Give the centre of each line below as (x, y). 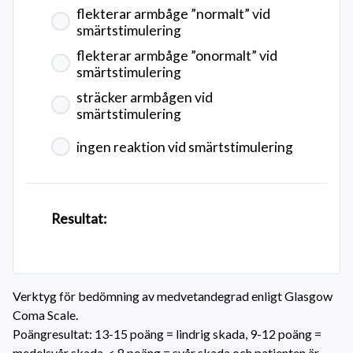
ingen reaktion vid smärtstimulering (185, 147)
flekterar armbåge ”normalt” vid (173, 14)
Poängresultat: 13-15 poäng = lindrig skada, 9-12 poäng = (167, 334)
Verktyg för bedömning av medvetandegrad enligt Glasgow (173, 296)
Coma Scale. (45, 315)
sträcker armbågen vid (145, 97)
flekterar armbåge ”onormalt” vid (177, 56)
